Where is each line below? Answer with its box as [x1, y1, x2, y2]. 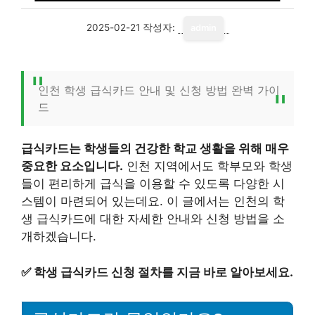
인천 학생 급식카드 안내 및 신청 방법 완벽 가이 [38, 83, 280, 97]
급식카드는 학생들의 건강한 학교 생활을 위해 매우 [21, 141, 289, 155]
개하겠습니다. [21, 229, 96, 243]
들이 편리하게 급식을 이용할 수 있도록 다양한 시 [21, 176, 285, 191]
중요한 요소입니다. [21, 159, 123, 173]
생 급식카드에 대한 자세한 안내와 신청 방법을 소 [21, 212, 285, 226]
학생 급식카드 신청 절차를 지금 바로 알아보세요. [34, 264, 293, 279]
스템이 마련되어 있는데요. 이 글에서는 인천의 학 [21, 194, 285, 208]
